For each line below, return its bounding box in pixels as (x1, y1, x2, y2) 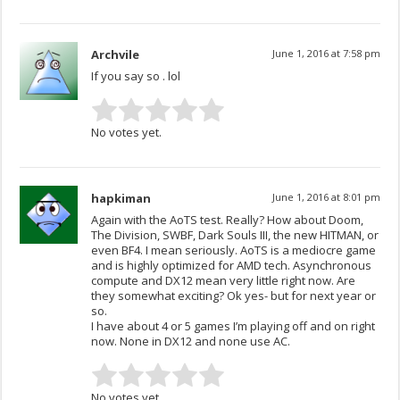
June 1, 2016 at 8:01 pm (271, 190, 380, 204)
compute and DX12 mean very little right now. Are (91, 272, 356, 289)
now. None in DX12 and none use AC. (91, 333, 291, 350)
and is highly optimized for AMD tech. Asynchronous (91, 257, 372, 274)
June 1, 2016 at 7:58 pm (271, 46, 380, 61)
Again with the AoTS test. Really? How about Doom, (91, 212, 364, 229)
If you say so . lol (91, 68, 181, 85)
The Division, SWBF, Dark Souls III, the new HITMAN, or (91, 227, 379, 244)
